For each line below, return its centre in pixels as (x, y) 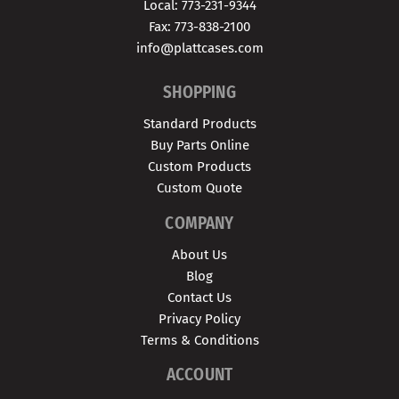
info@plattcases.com (199, 49)
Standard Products (199, 123)
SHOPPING (199, 92)
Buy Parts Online (199, 145)
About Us (199, 254)
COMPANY (199, 223)
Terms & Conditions (199, 340)
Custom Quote (199, 187)
